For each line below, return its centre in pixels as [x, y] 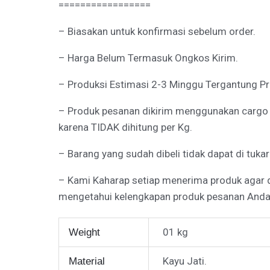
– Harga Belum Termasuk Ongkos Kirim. [149, 58]
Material [86, 261]
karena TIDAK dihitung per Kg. [126, 127]
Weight [84, 232]
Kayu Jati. [185, 261]
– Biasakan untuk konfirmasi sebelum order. [157, 32]
